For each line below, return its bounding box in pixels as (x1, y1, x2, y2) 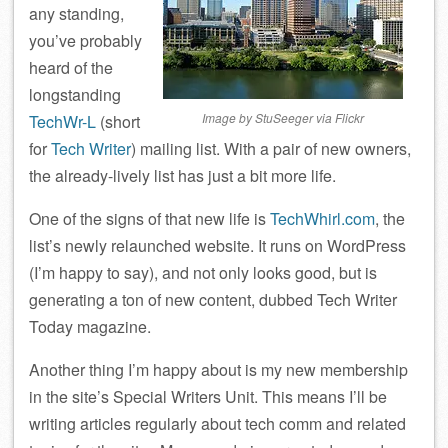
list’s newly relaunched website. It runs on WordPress (29, 234, 406, 257)
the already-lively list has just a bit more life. (29, 164, 336, 187)
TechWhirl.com (270, 207, 375, 230)
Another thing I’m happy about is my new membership (29, 358, 408, 381)
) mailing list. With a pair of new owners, (131, 137, 411, 160)
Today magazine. (29, 315, 151, 338)
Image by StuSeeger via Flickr (202, 109, 364, 126)
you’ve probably (29, 29, 142, 52)
